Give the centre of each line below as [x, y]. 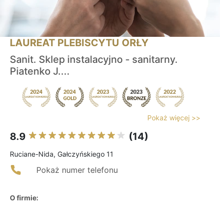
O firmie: [24, 198]
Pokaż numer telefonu [77, 170]
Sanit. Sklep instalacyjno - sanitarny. [94, 60]
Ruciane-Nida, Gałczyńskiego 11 [62, 154]
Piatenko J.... [40, 71]
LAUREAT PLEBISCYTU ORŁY [79, 43]
